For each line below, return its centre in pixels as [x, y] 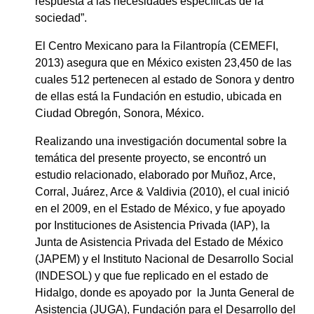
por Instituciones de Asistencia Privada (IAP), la [152, 225]
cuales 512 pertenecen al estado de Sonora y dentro [165, 79]
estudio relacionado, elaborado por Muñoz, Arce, [155, 175]
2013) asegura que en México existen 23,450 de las [163, 62]
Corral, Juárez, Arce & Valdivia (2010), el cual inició [162, 191]
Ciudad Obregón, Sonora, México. [120, 113]
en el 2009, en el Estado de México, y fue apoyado [160, 208]
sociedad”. [65, 18]
